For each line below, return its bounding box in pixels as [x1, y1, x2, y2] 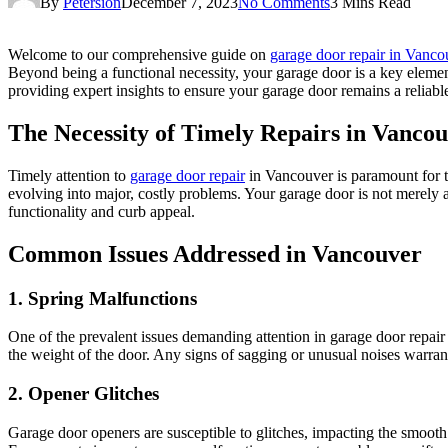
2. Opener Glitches [8, 382, 159, 404]
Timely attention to [8, 166, 130, 184]
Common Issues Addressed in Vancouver [8, 240, 422, 267]
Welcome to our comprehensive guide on [8, 45, 270, 63]
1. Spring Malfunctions [8, 287, 197, 309]
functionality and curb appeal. [8, 202, 195, 220]
